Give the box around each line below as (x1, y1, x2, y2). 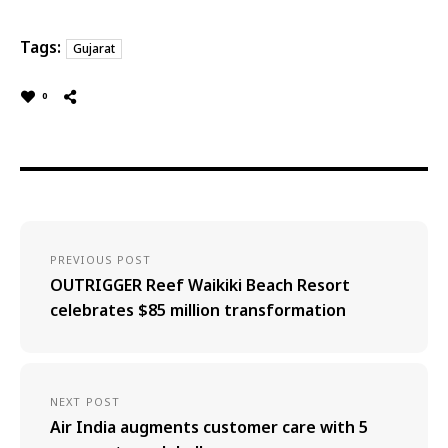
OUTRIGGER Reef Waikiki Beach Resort (50, 273, 350, 296)
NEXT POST (50, 393, 120, 409)
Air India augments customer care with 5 (50, 415, 368, 438)
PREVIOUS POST (50, 251, 152, 267)
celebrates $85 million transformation (50, 298, 346, 321)
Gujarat (73, 39, 115, 57)
